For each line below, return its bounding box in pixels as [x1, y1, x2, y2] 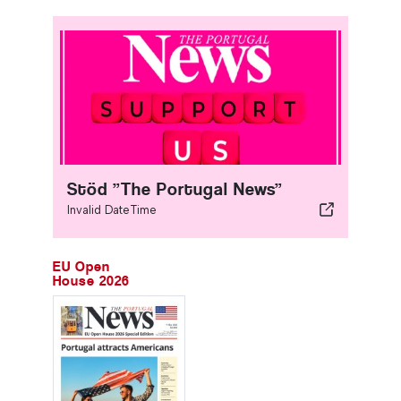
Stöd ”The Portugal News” [67, 178, 283, 200]
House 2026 [53, 271, 130, 289]
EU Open [53, 257, 110, 275]
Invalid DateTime [67, 202, 157, 217]
